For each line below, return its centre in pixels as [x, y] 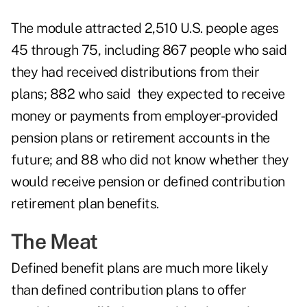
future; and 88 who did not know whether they [150, 160]
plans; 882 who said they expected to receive [148, 94]
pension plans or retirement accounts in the [140, 138]
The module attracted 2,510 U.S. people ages [145, 28]
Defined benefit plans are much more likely [139, 268]
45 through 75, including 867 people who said [149, 50]
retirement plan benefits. [85, 204]
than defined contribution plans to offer [128, 290]
